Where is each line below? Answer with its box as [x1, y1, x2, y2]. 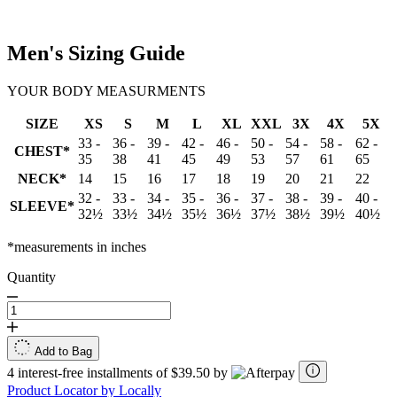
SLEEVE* [10, 198, 74, 214]
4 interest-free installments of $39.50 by [7, 364, 231, 380]
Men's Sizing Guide [7, 41, 185, 65]
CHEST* [14, 143, 70, 159]
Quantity [7, 269, 56, 284]
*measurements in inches [7, 238, 146, 254]
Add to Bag [35, 344, 92, 358]
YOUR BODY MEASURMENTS [7, 82, 206, 98]
